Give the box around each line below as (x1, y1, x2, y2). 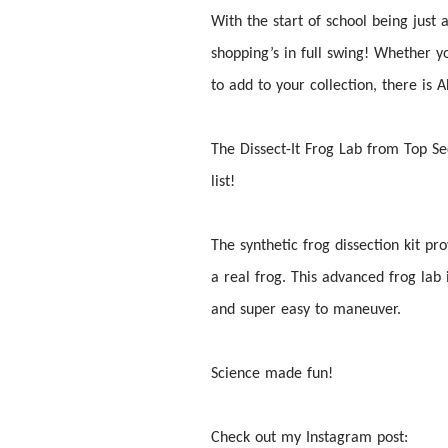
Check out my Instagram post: (211, 429, 408, 446)
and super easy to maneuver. (211, 301, 401, 318)
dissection (335, 237, 399, 254)
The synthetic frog (211, 237, 335, 254)
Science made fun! (211, 365, 333, 382)
